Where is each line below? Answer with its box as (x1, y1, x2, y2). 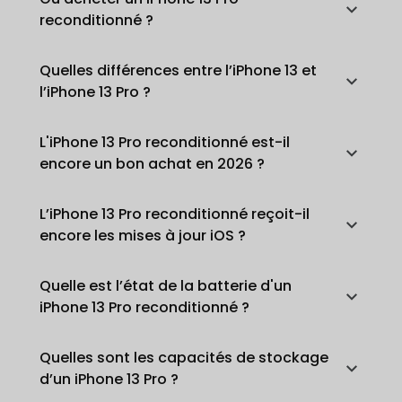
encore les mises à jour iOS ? (39, 224, 246, 246)
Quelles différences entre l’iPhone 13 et (39, 59, 317, 81)
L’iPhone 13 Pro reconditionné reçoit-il (39, 203, 310, 224)
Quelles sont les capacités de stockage (39, 346, 328, 368)
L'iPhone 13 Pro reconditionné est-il (39, 131, 290, 153)
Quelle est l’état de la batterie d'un (39, 275, 292, 296)
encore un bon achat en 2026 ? (39, 153, 265, 174)
